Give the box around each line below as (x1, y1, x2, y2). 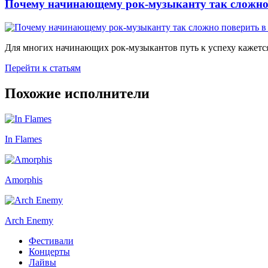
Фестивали (29, 235, 74, 246)
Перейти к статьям (5, 63, 81, 73)
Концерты (29, 246, 70, 257)
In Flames (5, 133, 42, 144)
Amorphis (5, 174, 42, 185)
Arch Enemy (5, 215, 53, 226)
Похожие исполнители (5, 85, 150, 101)
